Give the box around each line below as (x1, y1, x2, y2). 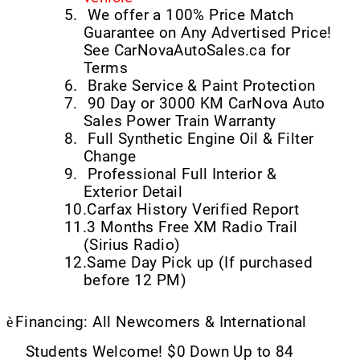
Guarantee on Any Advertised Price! (84, 23, 332, 42)
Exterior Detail (84, 182, 183, 201)
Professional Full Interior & (87, 165, 277, 183)
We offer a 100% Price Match (87, 6, 294, 24)
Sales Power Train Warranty (84, 112, 276, 130)
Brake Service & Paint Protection (87, 76, 316, 95)
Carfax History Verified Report (87, 200, 300, 219)
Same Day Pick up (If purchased (87, 253, 313, 272)
